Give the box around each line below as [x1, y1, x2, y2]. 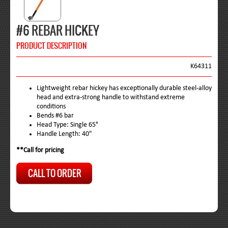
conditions [37, 103, 66, 110]
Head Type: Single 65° [37, 121, 98, 129]
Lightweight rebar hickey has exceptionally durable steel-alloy [37, 84, 212, 92]
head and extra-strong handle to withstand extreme [37, 94, 185, 101]
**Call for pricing [16, 147, 64, 154]
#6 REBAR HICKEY [16, 21, 99, 40]
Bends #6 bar [37, 112, 74, 120]
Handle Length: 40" [37, 130, 94, 138]
